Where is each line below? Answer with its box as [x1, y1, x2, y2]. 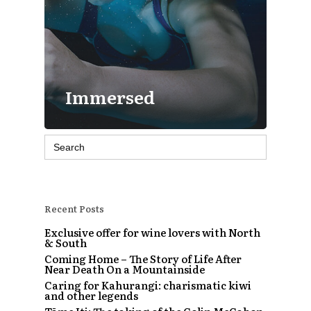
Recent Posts [44, 201, 104, 215]
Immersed [65, 83, 155, 110]
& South [44, 234, 87, 251]
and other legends [44, 287, 138, 303]
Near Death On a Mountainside [44, 260, 205, 277]
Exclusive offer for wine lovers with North [44, 224, 260, 240]
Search [44, 131, 80, 147]
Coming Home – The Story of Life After [44, 250, 242, 267]
